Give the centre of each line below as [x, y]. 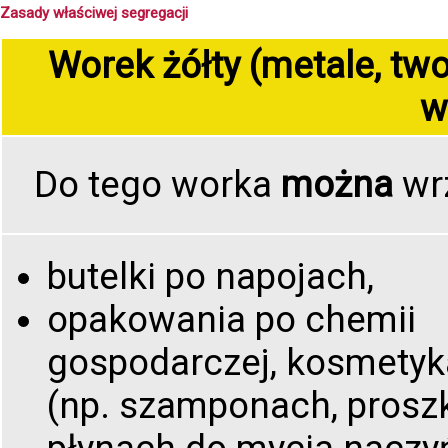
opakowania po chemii [231, 320]
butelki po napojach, [210, 277]
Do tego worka [157, 185]
